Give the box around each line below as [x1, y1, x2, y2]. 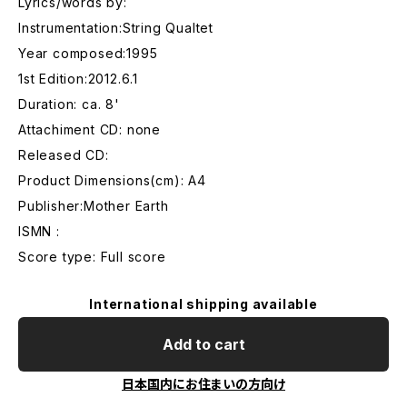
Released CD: [18, 147, 109, 163]
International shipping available [89, 296, 318, 312]
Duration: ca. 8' [18, 96, 120, 112]
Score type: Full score [18, 249, 166, 264]
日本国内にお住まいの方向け [122, 376, 285, 392]
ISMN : [18, 223, 60, 239]
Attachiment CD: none [18, 122, 161, 137]
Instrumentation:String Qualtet [18, 20, 213, 35]
